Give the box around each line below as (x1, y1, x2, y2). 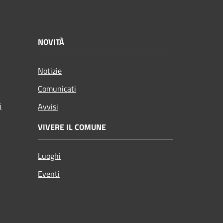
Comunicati (38, 82, 76, 95)
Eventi (38, 167, 60, 180)
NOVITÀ (38, 35, 64, 48)
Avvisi (38, 100, 58, 112)
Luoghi (38, 149, 61, 162)
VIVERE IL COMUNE (38, 120, 106, 133)
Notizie (38, 64, 62, 77)
